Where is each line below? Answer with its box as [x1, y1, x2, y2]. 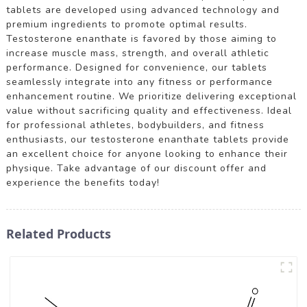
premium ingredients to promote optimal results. [5, 17, 247, 31]
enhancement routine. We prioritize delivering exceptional [5, 89, 297, 103]
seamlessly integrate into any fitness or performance [5, 75, 273, 88]
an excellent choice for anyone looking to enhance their [5, 147, 288, 160]
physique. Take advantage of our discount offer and [5, 161, 267, 175]
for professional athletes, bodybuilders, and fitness [5, 118, 265, 132]
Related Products [5, 225, 111, 242]
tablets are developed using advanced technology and [5, 3, 280, 16]
